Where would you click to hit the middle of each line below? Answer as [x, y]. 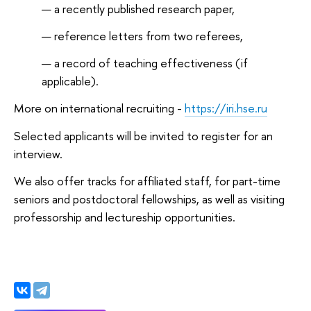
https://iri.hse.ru [226, 108]
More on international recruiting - [99, 108]
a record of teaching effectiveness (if [151, 62]
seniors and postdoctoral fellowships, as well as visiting [149, 199]
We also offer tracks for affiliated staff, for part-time [147, 181]
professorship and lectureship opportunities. [125, 217]
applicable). [70, 81]
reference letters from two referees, [149, 35]
